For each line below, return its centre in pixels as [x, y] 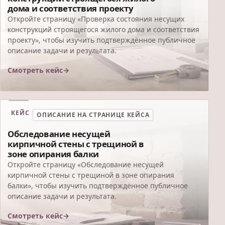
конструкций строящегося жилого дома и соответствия [104, 29]
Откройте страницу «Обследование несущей [86, 164]
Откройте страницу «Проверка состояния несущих [96, 19]
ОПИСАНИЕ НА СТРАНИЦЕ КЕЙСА [93, 115]
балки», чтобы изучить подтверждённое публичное [98, 185]
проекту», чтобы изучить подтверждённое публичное [102, 40]
